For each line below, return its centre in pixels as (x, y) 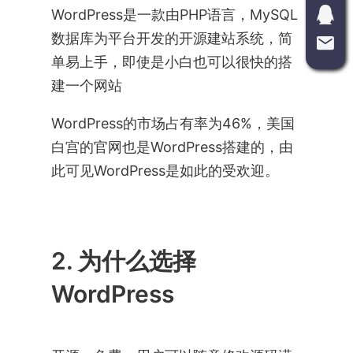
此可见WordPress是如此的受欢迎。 (165, 170)
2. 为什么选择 (123, 260)
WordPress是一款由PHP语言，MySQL (174, 14)
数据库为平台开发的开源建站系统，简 (171, 38)
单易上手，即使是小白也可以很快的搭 (171, 61)
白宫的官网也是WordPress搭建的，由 (172, 147)
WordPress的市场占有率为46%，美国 (173, 123)
